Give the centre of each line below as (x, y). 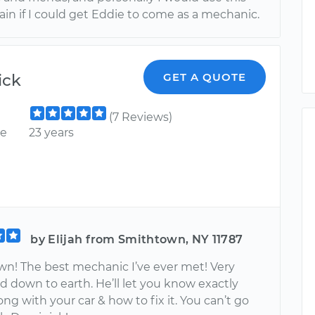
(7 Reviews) (141, 117)
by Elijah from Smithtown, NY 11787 (137, 239)
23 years (52, 133)
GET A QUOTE (205, 77)
